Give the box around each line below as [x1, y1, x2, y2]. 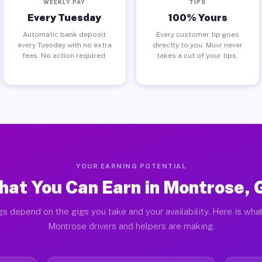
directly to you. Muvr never [152, 40, 243, 49]
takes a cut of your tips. [157, 51, 239, 60]
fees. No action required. [22, 51, 107, 60]
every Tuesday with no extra [17, 40, 112, 49]
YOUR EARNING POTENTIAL [76, 163, 186, 170]
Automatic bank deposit [23, 30, 106, 39]
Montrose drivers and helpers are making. [47, 221, 215, 231]
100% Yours [167, 11, 227, 23]
